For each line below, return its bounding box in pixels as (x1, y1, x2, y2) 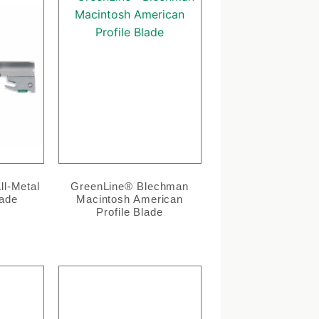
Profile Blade (96, 206, 163, 219)
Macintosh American (75, 193, 184, 206)
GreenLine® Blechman (70, 180, 189, 193)
